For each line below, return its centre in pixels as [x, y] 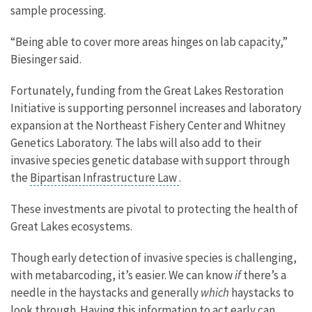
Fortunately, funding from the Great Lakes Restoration [147, 90]
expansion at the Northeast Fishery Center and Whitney [148, 125]
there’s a [264, 275]
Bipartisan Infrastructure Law [104, 177]
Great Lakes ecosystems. [71, 226]
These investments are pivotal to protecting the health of [154, 209]
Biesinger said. [48, 59]
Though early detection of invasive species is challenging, [154, 257]
